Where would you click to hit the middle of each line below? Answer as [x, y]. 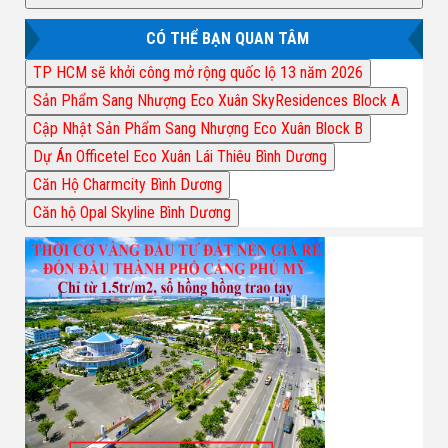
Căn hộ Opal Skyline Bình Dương [132, 212]
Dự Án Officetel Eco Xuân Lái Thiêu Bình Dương [180, 156]
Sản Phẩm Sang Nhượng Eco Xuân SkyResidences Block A [216, 100]
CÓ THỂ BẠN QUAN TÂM [227, 38]
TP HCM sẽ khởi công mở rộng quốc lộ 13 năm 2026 [198, 72]
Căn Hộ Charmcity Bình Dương [127, 184]
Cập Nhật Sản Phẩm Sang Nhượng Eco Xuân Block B [198, 128]
